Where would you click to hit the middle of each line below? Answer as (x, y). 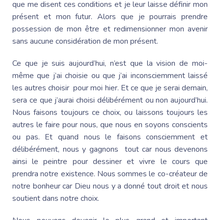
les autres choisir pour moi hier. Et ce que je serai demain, (110, 88)
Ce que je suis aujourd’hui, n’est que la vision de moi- (110, 63)
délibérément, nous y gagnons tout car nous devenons (110, 149)
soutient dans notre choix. (57, 198)
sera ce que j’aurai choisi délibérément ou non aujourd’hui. (110, 100)
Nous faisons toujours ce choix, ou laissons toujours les (110, 112)
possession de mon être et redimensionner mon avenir (110, 29)
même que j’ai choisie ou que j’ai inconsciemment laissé (110, 75)
